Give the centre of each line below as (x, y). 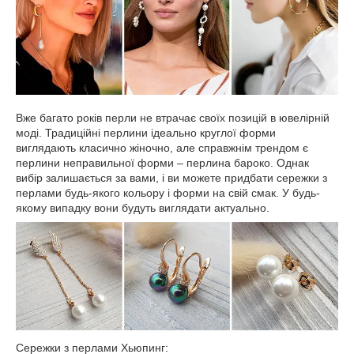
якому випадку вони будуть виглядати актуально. (143, 207)
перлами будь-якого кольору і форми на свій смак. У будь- (168, 192)
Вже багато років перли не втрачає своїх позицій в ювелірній (173, 117)
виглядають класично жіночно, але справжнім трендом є (162, 147)
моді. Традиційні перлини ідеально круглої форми (146, 132)
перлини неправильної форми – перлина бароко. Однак (162, 162)
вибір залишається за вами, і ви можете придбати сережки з (171, 177)
